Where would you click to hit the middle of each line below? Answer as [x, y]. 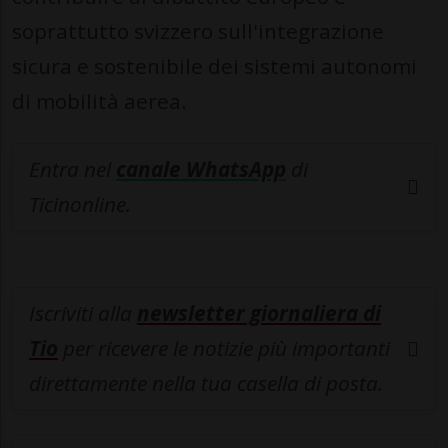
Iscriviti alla [83, 313]
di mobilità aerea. [99, 101]
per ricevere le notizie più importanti [224, 348]
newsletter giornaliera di [259, 313]
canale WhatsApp [201, 169]
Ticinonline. [80, 204]
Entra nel [72, 169]
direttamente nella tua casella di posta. [206, 383]
